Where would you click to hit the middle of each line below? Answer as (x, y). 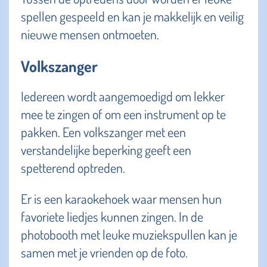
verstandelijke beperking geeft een (106, 149)
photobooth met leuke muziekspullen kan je (129, 234)
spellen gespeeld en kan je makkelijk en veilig (132, 16)
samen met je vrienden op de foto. (104, 252)
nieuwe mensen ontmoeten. (90, 34)
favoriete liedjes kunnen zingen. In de (112, 216)
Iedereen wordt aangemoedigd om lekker (123, 96)
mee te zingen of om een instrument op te (123, 114)
